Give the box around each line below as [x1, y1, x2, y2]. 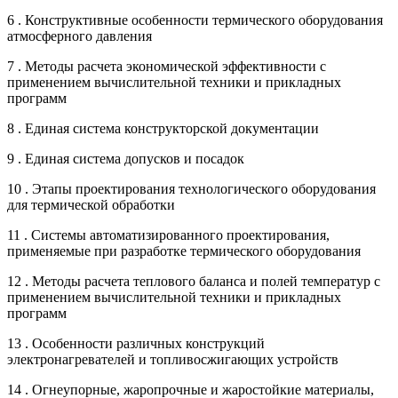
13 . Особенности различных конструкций [7, 335, 265, 351]
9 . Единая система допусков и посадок [7, 150, 244, 166]
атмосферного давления [7, 28, 152, 44]
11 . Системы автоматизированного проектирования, [7, 227, 330, 243]
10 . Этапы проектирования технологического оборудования [7, 180, 376, 196]
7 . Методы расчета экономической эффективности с [7, 58, 326, 74]
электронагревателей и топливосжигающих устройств [7, 351, 338, 367]
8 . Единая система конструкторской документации [7, 120, 319, 136]
